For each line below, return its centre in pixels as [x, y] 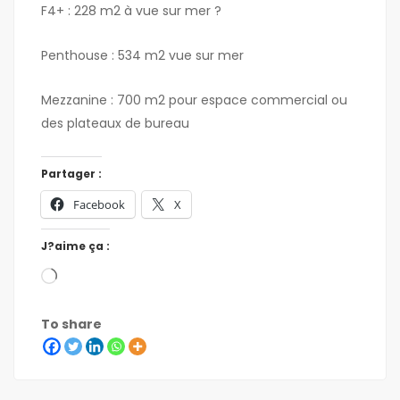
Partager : [71, 174]
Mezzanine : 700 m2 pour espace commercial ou [194, 100]
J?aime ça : [75, 246]
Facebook [99, 205]
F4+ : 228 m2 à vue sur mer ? [131, 11]
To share [71, 325]
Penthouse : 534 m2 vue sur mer [142, 56]
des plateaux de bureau [115, 124]
